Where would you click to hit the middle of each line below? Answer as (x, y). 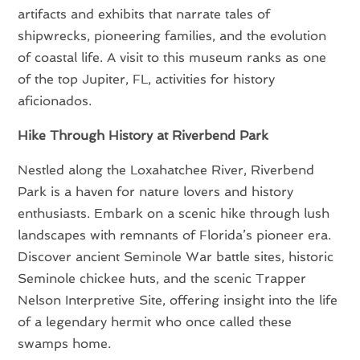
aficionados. (55, 100)
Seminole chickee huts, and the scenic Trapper (162, 278)
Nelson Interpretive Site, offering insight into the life (178, 300)
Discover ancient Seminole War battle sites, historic (176, 256)
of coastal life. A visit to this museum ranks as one (172, 57)
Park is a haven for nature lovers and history (156, 191)
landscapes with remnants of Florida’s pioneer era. (175, 235)
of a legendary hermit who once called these (155, 321)
